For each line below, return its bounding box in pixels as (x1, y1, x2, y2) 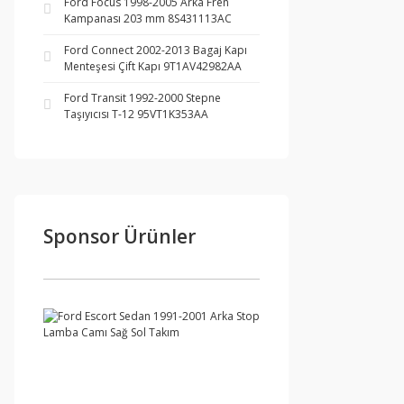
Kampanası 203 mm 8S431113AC (64, 11, 232, 26)
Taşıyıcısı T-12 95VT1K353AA (64, 106, 208, 122)
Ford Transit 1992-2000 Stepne (64, 90, 221, 106)
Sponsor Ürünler (43, 224, 196, 249)
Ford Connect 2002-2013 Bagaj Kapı (64, 42, 247, 58)
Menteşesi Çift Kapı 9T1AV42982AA (64, 59, 242, 74)
